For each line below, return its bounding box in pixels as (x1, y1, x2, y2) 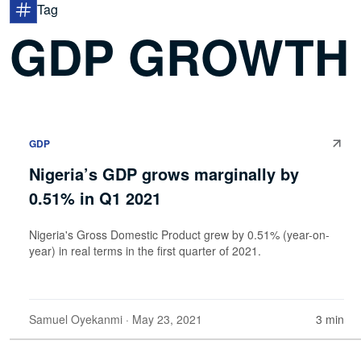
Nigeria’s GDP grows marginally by (29, 161, 299, 185)
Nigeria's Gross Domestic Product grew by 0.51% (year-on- (29, 226, 330, 243)
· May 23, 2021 (122, 310, 202, 327)
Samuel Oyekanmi (29, 310, 122, 327)
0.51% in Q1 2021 (29, 185, 161, 210)
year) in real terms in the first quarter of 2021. (29, 242, 261, 259)
